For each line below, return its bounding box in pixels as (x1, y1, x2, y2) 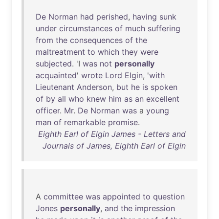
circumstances (59, 23, 112, 33)
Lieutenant (36, 82, 74, 92)
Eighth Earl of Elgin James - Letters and (38, 129, 186, 139)
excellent (146, 94, 179, 104)
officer (36, 106, 60, 115)
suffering (148, 23, 180, 33)
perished (96, 12, 128, 22)
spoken (151, 82, 177, 92)
